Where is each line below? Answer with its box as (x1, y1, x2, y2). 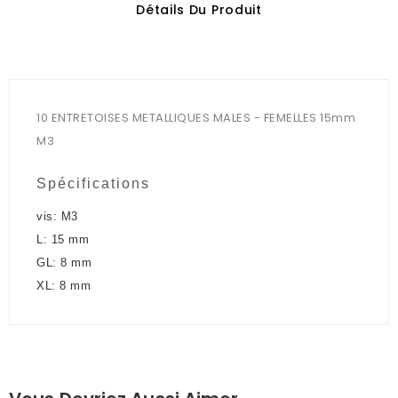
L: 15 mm (36, 233, 89, 247)
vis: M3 (36, 210, 78, 224)
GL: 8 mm (36, 256, 92, 270)
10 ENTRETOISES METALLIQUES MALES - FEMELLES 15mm (36, 109, 355, 127)
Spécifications (36, 176, 150, 192)
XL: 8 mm (36, 279, 91, 293)
